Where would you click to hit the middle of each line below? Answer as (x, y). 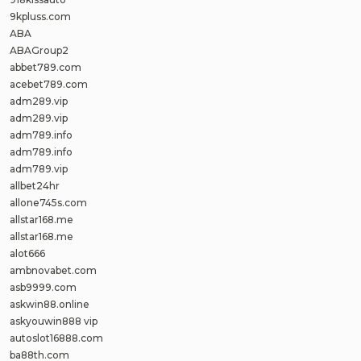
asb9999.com (43, 287)
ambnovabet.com (53, 270)
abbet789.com (46, 67)
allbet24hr (35, 186)
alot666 (27, 253)
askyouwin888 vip (54, 321)
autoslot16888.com (56, 338)
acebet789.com (49, 84)
